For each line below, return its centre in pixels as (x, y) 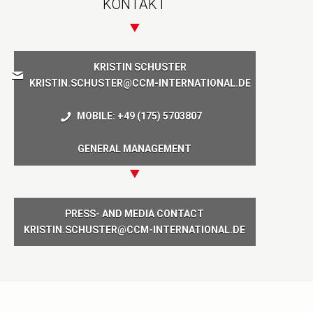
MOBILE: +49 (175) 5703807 (140, 116)
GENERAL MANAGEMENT (135, 148)
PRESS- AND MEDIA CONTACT (135, 213)
